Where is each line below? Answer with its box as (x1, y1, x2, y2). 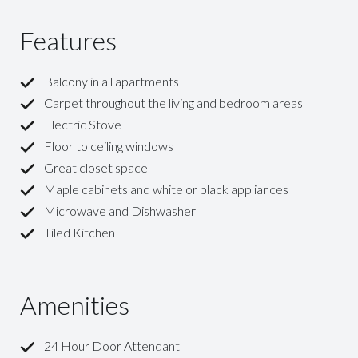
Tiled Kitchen (44, 225, 115, 240)
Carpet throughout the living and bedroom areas (44, 95, 303, 110)
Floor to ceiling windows (44, 138, 173, 153)
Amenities (20, 289, 129, 320)
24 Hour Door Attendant (44, 338, 180, 353)
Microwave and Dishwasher (44, 203, 196, 218)
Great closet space (44, 160, 148, 175)
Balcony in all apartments (44, 74, 179, 89)
